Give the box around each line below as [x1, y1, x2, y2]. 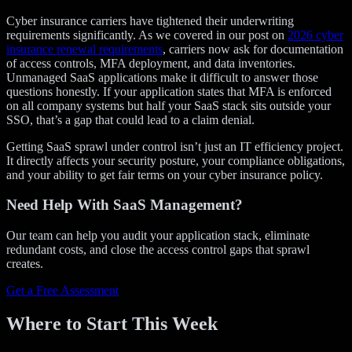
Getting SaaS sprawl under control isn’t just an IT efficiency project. [6, 139, 343, 153]
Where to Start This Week [6, 313, 218, 334]
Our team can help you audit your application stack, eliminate [6, 228, 310, 242]
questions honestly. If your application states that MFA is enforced [6, 84, 332, 98]
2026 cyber [288, 27, 343, 42]
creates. [6, 256, 43, 270]
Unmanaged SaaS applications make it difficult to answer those [6, 70, 318, 84]
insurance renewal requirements [6, 42, 163, 56]
